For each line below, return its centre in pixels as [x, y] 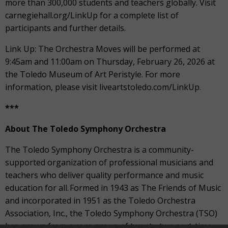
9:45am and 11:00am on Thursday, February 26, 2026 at [110, 62]
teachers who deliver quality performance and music [104, 175]
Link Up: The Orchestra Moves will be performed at [103, 49]
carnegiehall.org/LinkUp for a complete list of [92, 15]
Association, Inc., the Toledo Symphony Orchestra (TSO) [111, 213]
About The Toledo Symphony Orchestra [85, 129]
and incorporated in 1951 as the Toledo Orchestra [100, 201]
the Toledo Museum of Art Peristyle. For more [93, 74]
